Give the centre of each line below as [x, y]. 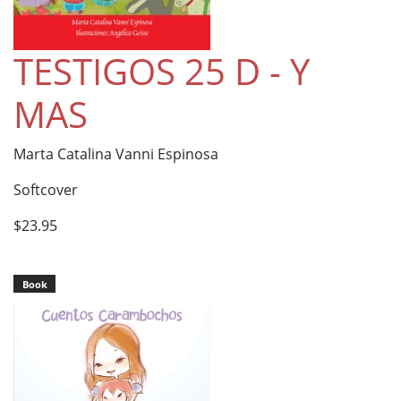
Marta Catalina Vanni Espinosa [116, 154]
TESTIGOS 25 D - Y [162, 71]
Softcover [46, 189]
